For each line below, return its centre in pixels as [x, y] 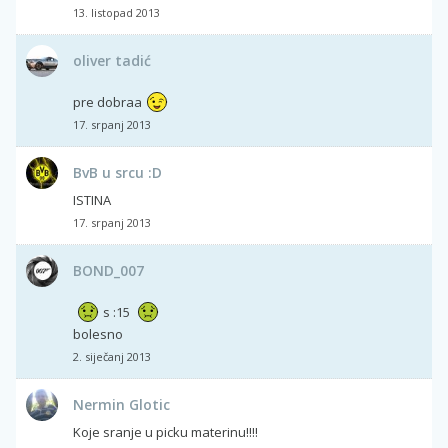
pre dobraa [107, 101]
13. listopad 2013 [116, 12]
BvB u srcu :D [117, 172]
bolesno [98, 333]
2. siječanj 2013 [112, 356]
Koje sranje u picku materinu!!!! [165, 431]
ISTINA [92, 199]
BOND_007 [108, 270]
